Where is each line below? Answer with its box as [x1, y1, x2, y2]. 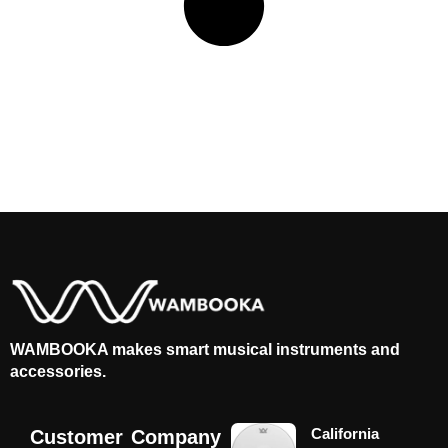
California [311, 424, 380, 442]
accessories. [10, 362, 106, 380]
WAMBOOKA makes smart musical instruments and [10, 340, 400, 358]
